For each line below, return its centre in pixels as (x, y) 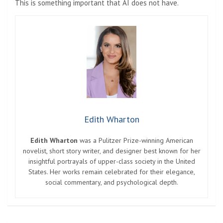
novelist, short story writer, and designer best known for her (111, 151)
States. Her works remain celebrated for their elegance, (111, 171)
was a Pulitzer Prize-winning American (135, 140)
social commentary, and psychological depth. (111, 182)
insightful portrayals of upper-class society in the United (111, 161)
